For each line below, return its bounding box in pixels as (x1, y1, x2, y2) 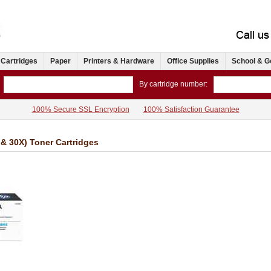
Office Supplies (167, 57, 219, 66)
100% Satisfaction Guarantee (143, 105, 240, 114)
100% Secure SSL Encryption (31, 105, 129, 114)
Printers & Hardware (83, 57, 154, 66)
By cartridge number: (139, 80, 207, 89)
